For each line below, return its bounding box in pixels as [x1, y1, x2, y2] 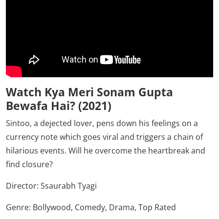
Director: [6, 180, 41, 191]
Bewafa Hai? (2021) [6, 97, 111, 113]
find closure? [6, 158, 53, 170]
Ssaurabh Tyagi [41, 180, 97, 191]
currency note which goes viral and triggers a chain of [6, 131, 203, 142]
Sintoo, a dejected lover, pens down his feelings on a [6, 117, 198, 129]
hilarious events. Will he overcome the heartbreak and [6, 145, 205, 156]
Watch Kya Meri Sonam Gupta [6, 84, 173, 100]
